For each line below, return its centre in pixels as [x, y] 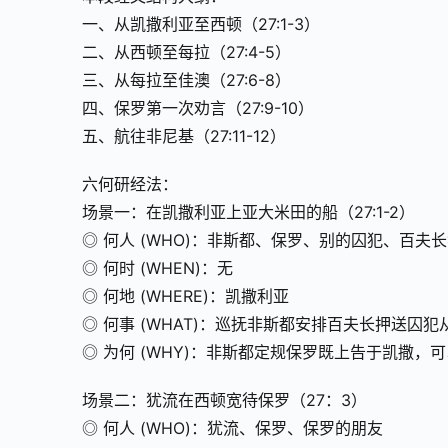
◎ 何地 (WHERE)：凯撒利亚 [185, 296]
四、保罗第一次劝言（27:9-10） [198, 108]
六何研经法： [130, 184]
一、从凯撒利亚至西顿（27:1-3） [201, 24]
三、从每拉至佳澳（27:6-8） [186, 80]
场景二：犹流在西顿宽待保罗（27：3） [224, 400]
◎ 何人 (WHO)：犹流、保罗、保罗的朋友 [232, 428]
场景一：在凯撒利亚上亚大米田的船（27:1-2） [248, 212]
